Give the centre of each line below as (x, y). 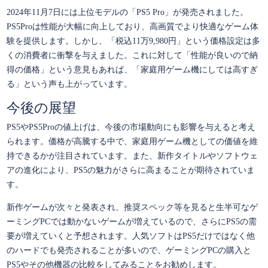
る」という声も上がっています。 (69, 84)
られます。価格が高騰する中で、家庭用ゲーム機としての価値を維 (132, 142)
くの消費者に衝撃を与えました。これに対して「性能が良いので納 (132, 56)
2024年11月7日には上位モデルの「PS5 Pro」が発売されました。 (127, 13)
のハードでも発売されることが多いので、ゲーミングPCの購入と (129, 251)
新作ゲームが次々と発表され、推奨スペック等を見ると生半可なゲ (132, 208)
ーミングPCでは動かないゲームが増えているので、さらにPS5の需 (131, 222)
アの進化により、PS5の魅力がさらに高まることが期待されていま (130, 170)
